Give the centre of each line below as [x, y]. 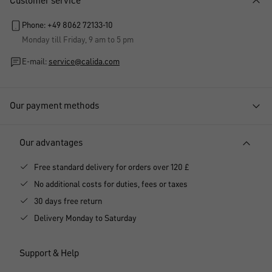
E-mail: [35, 62]
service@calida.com [84, 62]
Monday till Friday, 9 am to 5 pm [78, 40]
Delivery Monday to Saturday [85, 218]
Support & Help [49, 253]
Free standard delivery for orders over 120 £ [111, 167]
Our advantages [51, 143]
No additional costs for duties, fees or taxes [111, 184]
